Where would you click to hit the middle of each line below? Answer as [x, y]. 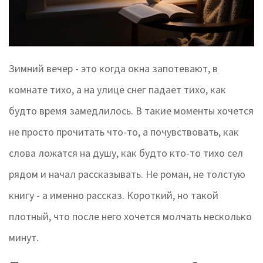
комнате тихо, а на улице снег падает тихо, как [117, 90]
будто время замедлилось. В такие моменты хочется [131, 111]
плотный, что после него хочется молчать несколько [130, 217]
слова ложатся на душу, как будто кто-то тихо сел [126, 153]
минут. [24, 238]
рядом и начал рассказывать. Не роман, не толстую [127, 174]
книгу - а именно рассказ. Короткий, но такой [114, 195]
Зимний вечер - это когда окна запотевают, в [113, 69]
